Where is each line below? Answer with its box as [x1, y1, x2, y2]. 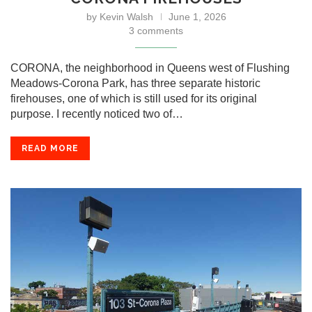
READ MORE [22, 143, 79, 153]
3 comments [129, 25, 183, 36]
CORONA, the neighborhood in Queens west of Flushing [10, 62, 290, 74]
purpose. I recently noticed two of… [10, 108, 183, 120]
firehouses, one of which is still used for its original [10, 93, 257, 104]
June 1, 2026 [168, 11, 226, 22]
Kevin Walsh [99, 11, 153, 22]
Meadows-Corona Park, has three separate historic [10, 77, 260, 89]
